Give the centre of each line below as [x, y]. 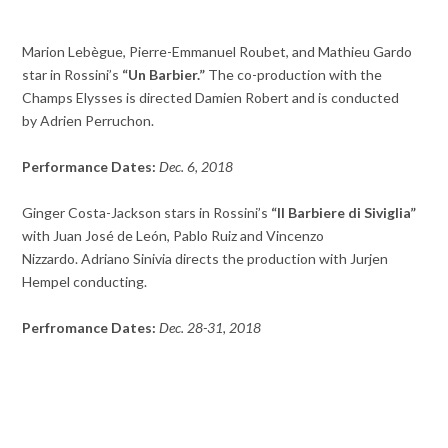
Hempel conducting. [85, 282]
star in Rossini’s [71, 75]
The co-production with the [295, 75]
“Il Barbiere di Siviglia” [344, 213]
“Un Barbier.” [164, 75]
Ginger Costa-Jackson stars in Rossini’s [147, 213]
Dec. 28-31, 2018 [210, 328]
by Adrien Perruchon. [88, 121]
